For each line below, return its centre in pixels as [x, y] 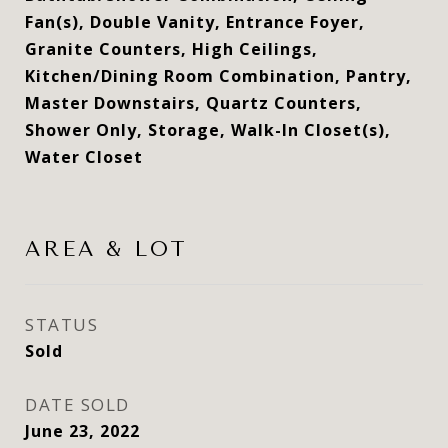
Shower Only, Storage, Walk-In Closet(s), [208, 130]
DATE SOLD [77, 404]
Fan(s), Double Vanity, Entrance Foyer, [195, 22]
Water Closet [84, 157]
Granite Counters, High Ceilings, [171, 49]
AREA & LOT [106, 249]
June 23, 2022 [82, 431]
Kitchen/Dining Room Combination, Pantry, [218, 76]
